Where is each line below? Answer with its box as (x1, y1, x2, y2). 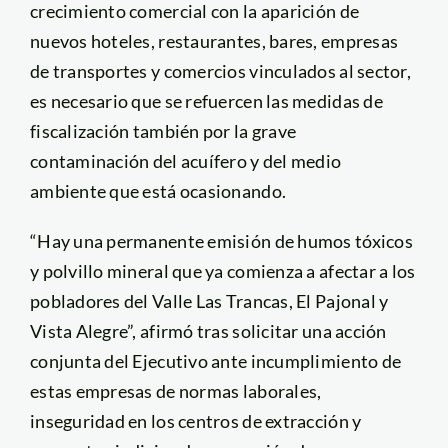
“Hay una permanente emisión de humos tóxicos (29, 229, 413, 252)
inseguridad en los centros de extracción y (29, 409, 362, 432)
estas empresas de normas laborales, (29, 379, 322, 402)
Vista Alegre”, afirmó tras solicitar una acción (29, 319, 387, 342)
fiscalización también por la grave (29, 119, 297, 142)
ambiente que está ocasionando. (29, 179, 287, 202)
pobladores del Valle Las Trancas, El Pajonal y (29, 289, 389, 312)
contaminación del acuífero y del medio (29, 149, 342, 172)
